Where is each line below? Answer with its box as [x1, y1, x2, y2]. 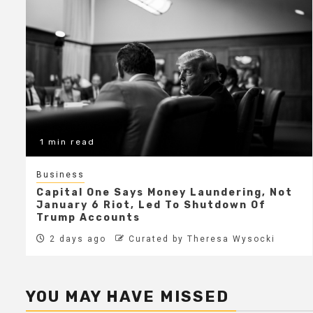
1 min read [40, 137, 95, 147]
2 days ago [46, 234, 106, 245]
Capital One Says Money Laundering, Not [36, 187, 293, 199]
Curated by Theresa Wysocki [129, 234, 275, 245]
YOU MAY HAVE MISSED [26, 287, 229, 307]
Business [36, 170, 85, 180]
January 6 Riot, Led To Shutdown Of [36, 199, 266, 212]
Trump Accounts [36, 212, 140, 224]
